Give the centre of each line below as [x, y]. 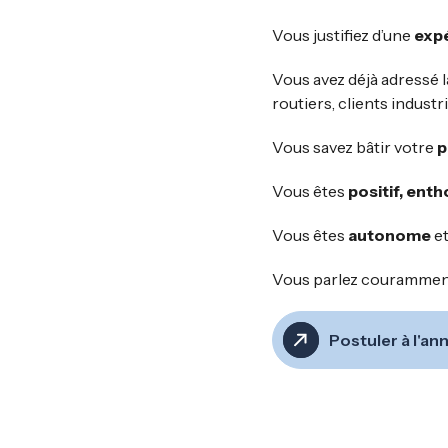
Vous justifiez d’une [343, 35]
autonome [391, 235]
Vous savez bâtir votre [354, 147]
